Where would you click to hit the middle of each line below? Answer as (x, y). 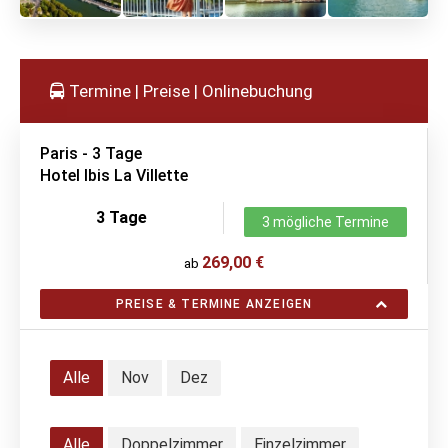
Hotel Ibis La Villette (114, 175)
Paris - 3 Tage (91, 153)
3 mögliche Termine (325, 221)
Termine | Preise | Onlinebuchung (189, 90)
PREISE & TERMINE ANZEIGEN (214, 303)
